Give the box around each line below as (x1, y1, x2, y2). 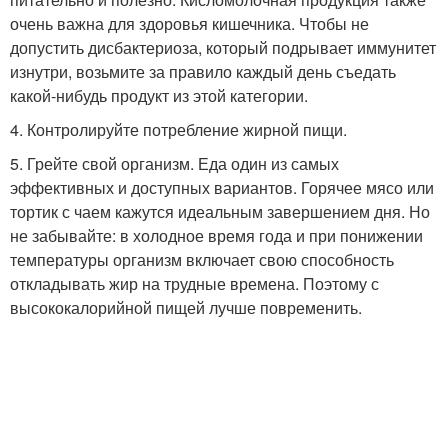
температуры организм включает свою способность (10, 248, 394, 271)
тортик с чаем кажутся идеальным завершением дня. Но (10, 200, 430, 223)
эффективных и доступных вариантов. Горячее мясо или (10, 176, 434, 199)
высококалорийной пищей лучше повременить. (10, 296, 366, 319)
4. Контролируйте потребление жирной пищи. (10, 118, 347, 141)
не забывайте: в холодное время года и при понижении (10, 224, 423, 247)
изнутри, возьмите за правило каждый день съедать (10, 60, 396, 83)
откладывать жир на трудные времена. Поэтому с (10, 272, 379, 295)
